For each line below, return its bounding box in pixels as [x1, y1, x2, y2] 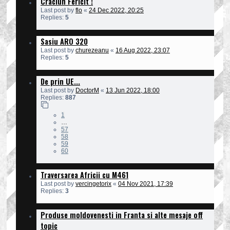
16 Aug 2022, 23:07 [116, 46, 170, 54]
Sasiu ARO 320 [41, 35, 88, 47]
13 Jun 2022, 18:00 [106, 86, 160, 94]
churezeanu [75, 46, 109, 54]
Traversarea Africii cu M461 [41, 169, 128, 180]
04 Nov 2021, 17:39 [118, 180, 173, 187]
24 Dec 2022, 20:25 [89, 6, 144, 14]
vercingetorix [75, 180, 111, 187]
